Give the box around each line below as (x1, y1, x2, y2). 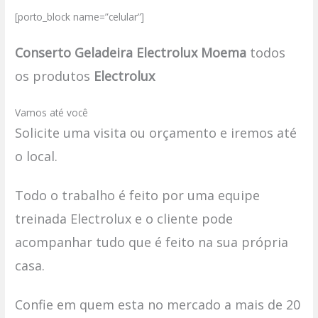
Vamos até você (15, 105, 89, 119)
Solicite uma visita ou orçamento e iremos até (15, 124, 297, 141)
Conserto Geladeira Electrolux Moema (15, 43, 247, 61)
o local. (15, 147, 58, 165)
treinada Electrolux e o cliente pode (15, 209, 234, 227)
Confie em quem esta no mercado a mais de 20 (15, 295, 301, 313)
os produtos (15, 67, 94, 84)
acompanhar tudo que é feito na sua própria (15, 233, 289, 251)
